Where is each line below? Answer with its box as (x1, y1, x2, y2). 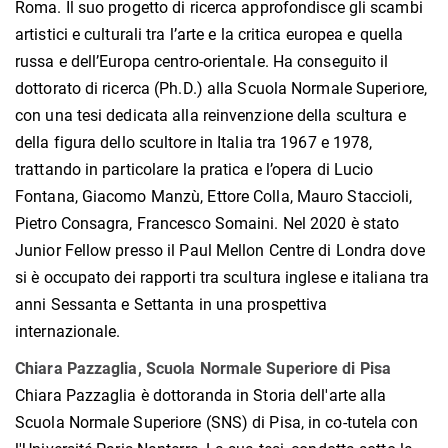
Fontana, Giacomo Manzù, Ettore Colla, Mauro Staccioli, (15, 187, 413, 207)
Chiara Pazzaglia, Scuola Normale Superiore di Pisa (15, 359, 391, 379)
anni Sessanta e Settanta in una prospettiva (15, 295, 328, 315)
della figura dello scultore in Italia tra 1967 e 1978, (15, 133, 373, 153)
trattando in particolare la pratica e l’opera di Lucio (15, 160, 374, 180)
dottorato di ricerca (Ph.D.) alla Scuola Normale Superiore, (15, 79, 427, 99)
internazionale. (15, 322, 121, 342)
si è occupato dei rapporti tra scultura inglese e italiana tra (15, 268, 430, 288)
